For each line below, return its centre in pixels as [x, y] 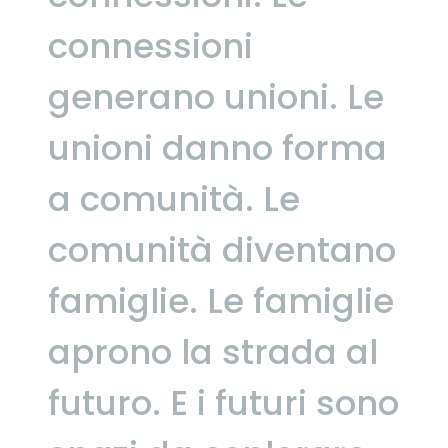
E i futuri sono [284, 402]
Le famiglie [300, 300]
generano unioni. [193, 96]
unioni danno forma [217, 147]
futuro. [104, 402]
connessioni [150, 45]
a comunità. [151, 198]
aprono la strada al [213, 351]
